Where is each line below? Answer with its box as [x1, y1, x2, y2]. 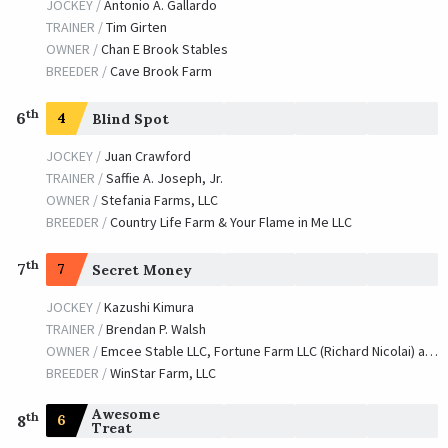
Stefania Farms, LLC [100, 190, 218, 209]
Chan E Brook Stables [100, 39, 228, 58]
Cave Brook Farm [109, 61, 212, 80]
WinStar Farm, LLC [109, 363, 216, 382]
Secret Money [91, 261, 192, 280]
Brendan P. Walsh [105, 319, 206, 338]
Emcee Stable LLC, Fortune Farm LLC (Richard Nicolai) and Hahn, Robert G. [100, 341, 425, 360]
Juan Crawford [103, 146, 191, 165]
